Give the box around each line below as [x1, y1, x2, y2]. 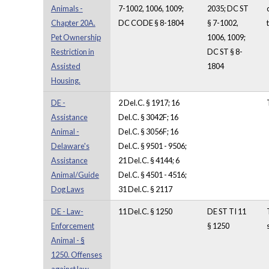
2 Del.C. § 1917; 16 [118, 98, 180, 108]
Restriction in [50, 47, 94, 57]
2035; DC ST [207, 4, 249, 14]
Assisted [50, 61, 80, 71]
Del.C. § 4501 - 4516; [118, 170, 187, 180]
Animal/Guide [50, 170, 99, 180]
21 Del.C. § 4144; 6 [118, 156, 180, 166]
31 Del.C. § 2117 [118, 184, 172, 195]
